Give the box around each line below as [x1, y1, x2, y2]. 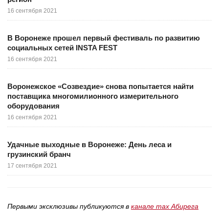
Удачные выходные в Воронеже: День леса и [7, 140, 172, 149]
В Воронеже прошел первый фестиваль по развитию [7, 34, 200, 43]
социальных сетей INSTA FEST [7, 44, 117, 52]
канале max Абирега [131, 202, 198, 211]
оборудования [7, 102, 60, 110]
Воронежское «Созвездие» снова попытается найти [7, 82, 194, 91]
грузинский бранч [7, 150, 71, 159]
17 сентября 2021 [7, 162, 57, 170]
